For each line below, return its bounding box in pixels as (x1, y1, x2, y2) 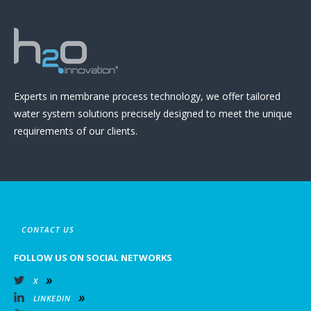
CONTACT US (22, 224, 74, 235)
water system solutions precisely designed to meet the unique (14, 107, 292, 120)
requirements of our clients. (14, 124, 137, 137)
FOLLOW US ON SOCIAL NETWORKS (14, 251, 172, 264)
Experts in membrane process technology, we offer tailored (14, 90, 280, 103)
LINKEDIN (33, 293, 71, 303)
